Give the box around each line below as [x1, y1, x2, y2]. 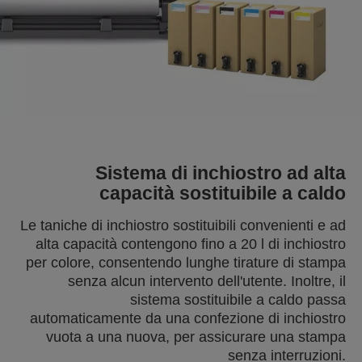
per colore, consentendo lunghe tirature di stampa [26, 255, 346, 271]
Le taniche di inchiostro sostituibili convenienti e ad [20, 217, 346, 234]
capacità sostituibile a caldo [99, 183, 346, 204]
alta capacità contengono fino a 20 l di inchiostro [36, 236, 346, 252]
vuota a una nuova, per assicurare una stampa [46, 329, 346, 345]
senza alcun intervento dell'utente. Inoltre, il [68, 273, 346, 289]
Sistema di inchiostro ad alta [95, 162, 346, 183]
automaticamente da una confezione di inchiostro [30, 310, 346, 326]
